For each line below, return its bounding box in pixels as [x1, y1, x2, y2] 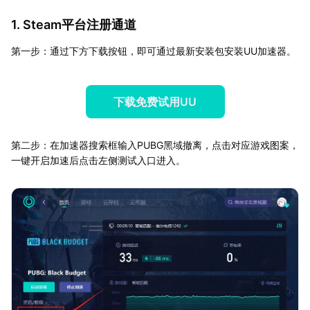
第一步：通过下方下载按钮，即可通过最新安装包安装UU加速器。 [11, 44, 296, 57]
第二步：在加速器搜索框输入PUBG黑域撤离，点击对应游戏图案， [11, 138, 299, 151]
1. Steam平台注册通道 [11, 17, 136, 32]
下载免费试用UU [113, 94, 197, 109]
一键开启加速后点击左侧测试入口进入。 [11, 154, 185, 166]
